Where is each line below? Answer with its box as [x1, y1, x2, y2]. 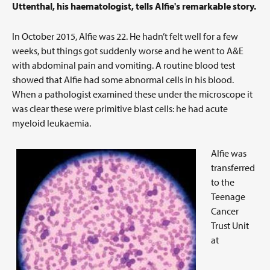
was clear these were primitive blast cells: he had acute [12, 102, 228, 115]
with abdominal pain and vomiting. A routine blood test [12, 59, 235, 71]
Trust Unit [211, 219, 249, 231]
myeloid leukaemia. [12, 117, 91, 129]
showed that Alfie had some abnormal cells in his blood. [12, 74, 234, 86]
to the [211, 176, 234, 188]
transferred [211, 162, 255, 174]
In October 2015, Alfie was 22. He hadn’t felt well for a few [12, 30, 238, 42]
